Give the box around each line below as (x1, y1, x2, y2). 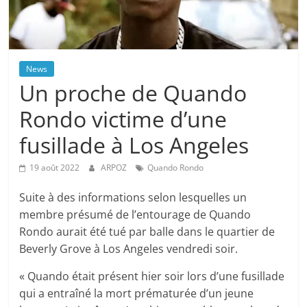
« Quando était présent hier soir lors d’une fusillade (19, 269, 285, 284)
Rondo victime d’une (19, 104, 228, 134)
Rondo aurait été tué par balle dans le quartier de (19, 224, 275, 240)
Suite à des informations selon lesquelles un (19, 190, 247, 206)
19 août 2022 (29, 162, 80, 174)
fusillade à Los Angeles (19, 130, 249, 160)
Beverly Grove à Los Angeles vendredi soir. (19, 241, 238, 257)
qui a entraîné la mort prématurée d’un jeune (19, 286, 254, 302)
